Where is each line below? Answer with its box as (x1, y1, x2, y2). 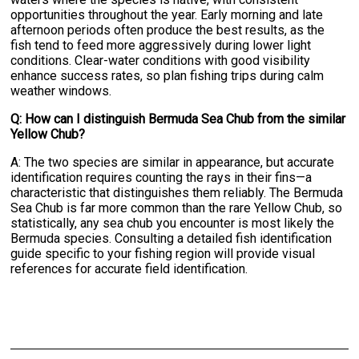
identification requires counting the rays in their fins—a (10, 169, 313, 185)
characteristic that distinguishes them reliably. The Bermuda (10, 184, 344, 200)
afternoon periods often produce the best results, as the (10, 22, 325, 38)
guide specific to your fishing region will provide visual (10, 245, 316, 261)
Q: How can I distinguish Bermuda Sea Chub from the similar (10, 111, 346, 127)
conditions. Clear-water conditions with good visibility (10, 52, 311, 68)
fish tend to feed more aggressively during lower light (10, 37, 312, 53)
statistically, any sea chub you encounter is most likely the (10, 215, 335, 231)
